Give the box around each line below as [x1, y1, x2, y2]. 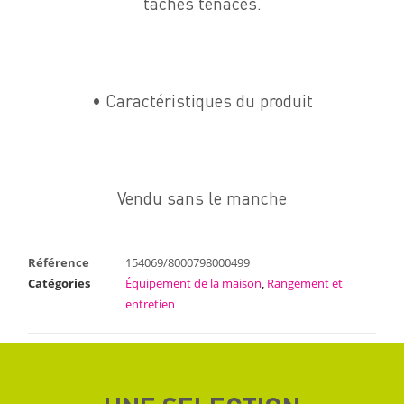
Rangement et [267, 274, 344, 291]
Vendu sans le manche [117, 190, 287, 208]
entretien [125, 295, 176, 312]
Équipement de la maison [125, 274, 262, 291]
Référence [28, 253, 90, 271]
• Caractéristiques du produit [91, 93, 313, 111]
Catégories [28, 274, 91, 291]
